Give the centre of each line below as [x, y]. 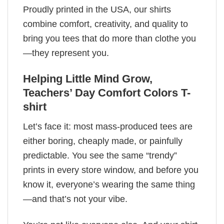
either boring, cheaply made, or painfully [103, 141]
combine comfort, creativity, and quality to [105, 24]
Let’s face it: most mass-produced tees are [108, 126]
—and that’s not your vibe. [75, 199]
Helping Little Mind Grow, [88, 79]
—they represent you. [66, 53]
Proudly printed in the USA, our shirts [97, 9]
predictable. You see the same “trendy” [100, 155]
